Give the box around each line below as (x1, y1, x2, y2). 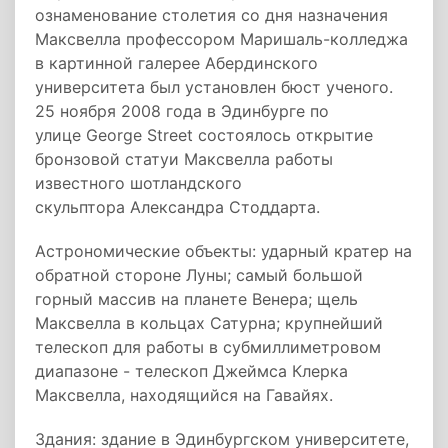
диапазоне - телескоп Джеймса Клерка (35, 361, 348, 381)
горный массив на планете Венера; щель (35, 289, 358, 309)
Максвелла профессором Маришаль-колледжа (35, 29, 408, 49)
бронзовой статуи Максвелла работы (35, 149, 333, 169)
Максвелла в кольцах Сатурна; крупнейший (35, 313, 383, 333)
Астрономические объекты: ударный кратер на (35, 241, 412, 261)
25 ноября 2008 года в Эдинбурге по (35, 101, 329, 121)
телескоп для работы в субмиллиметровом (35, 337, 381, 357)
